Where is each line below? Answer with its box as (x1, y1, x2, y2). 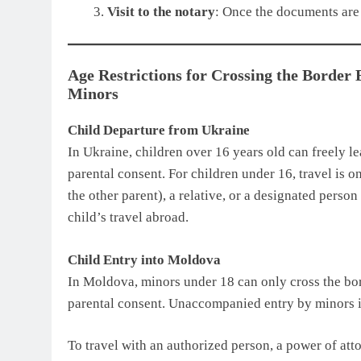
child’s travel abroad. (68, 210, 189, 226)
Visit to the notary (106, 4, 215, 20)
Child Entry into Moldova (68, 251, 221, 268)
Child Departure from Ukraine (68, 122, 250, 139)
